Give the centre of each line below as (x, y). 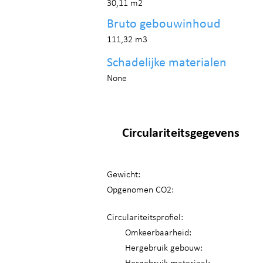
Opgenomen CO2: (140, 190)
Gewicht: (124, 175)
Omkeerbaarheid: (158, 233)
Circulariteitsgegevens (181, 134)
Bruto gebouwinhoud (164, 24)
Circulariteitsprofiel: (145, 218)
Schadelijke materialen (167, 63)
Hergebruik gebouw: (164, 248)
